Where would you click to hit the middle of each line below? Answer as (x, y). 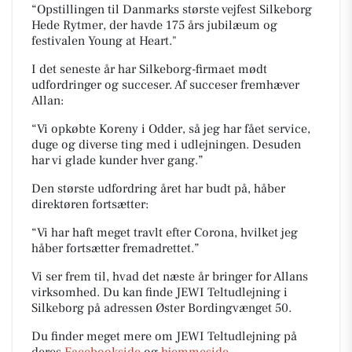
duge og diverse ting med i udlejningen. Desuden (166, 144)
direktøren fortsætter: (90, 204)
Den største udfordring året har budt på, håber (158, 188)
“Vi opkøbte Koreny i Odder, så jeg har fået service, (171, 128)
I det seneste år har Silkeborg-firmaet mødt (149, 69)
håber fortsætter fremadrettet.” (115, 248)
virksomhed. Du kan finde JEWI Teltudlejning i (159, 292)
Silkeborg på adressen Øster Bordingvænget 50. (161, 308)
